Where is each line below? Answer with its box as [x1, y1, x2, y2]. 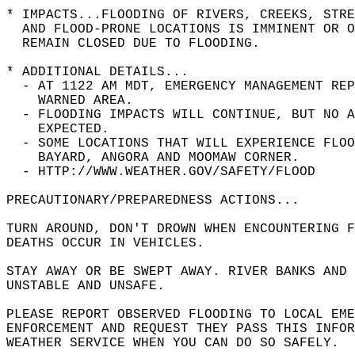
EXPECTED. [6, 122, 125, 136]
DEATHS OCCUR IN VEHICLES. [6, 236, 220, 250]
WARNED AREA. [6, 94, 149, 108]
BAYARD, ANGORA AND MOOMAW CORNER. [6, 151, 315, 165]
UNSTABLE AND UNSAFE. [6, 279, 181, 293]
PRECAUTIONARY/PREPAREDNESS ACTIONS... [6, 193, 315, 208]
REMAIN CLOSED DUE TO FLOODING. [6, 36, 276, 51]
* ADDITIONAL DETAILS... [6, 65, 204, 79]
